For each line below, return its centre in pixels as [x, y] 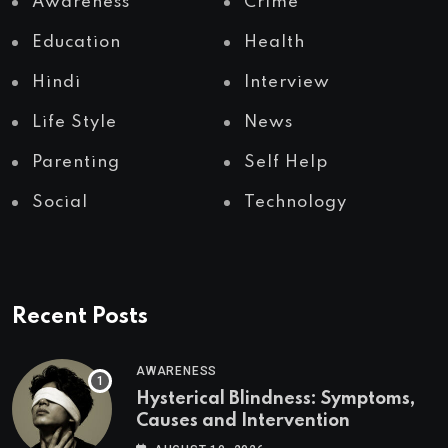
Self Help [286, 163]
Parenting [76, 163]
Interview [287, 83]
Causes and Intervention [243, 421]
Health [274, 43]
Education [76, 43]
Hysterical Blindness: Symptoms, [275, 399]
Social [60, 203]
